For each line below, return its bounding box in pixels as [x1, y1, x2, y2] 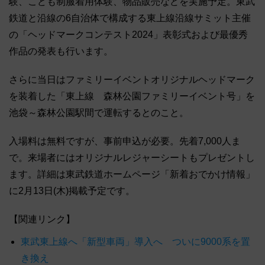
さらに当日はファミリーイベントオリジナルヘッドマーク [9, 75, 255, 85]
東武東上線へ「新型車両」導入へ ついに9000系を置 [21, 237, 250, 247]
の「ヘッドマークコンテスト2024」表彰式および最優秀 [9, 30, 248, 40]
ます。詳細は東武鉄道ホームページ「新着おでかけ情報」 [9, 169, 255, 180]
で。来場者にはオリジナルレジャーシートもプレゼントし [9, 153, 255, 163]
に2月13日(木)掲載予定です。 [9, 186, 135, 196]
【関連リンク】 [9, 214, 75, 225]
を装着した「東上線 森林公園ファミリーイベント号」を [9, 91, 255, 102]
